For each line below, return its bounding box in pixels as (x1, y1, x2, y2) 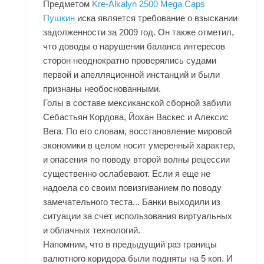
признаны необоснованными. (43, 84, 161, 94)
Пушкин (43, 13, 75, 24)
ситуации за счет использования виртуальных (43, 211, 233, 222)
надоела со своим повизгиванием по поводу (43, 183, 222, 193)
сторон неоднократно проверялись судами (43, 55, 217, 66)
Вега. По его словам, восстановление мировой (43, 126, 232, 137)
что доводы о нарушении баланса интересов (43, 41, 226, 52)
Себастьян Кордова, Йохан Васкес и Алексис (43, 112, 229, 123)
